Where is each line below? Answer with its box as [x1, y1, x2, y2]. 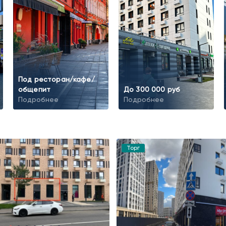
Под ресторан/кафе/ [18, 75, 95, 83]
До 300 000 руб [124, 85, 181, 93]
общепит [18, 85, 51, 93]
